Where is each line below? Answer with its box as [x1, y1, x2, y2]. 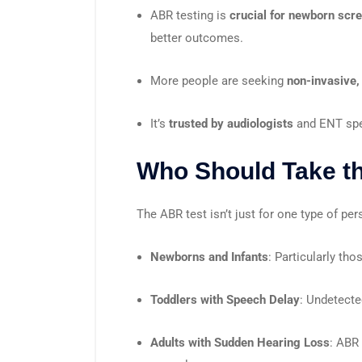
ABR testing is [150, 7, 229, 23]
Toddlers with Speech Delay [150, 292, 300, 307]
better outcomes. [150, 30, 243, 45]
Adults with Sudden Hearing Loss [150, 335, 330, 350]
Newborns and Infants [150, 249, 268, 264]
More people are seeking [150, 73, 287, 88]
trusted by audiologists [169, 116, 293, 131]
